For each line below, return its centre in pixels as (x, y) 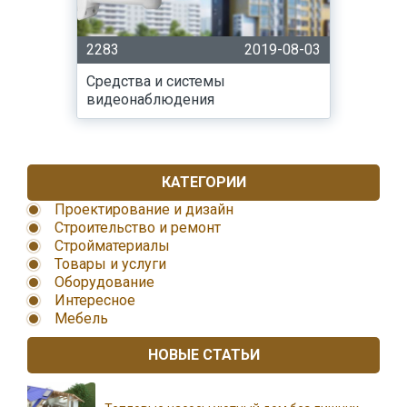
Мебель (81, 318)
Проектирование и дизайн (144, 209)
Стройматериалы (112, 246)
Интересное (95, 300)
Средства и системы (156, 81)
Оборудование (104, 282)
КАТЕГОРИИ (203, 182)
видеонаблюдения (150, 99)
